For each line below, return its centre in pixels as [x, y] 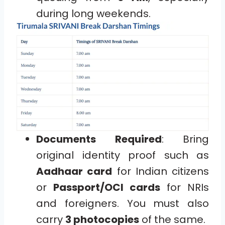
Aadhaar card [74, 171]
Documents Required [99, 139]
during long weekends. [93, 13]
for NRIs [185, 187]
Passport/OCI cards [107, 187]
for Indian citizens [160, 171]
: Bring [185, 139]
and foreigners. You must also [123, 203]
